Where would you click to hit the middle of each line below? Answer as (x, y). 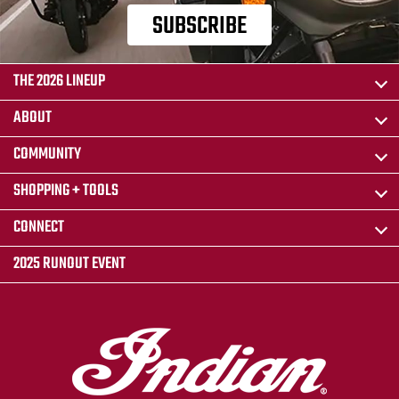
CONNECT (39, 228)
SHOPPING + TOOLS (66, 191)
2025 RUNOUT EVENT (69, 265)
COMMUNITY (47, 155)
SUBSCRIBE (199, 26)
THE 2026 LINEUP (59, 82)
